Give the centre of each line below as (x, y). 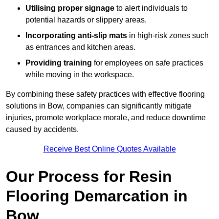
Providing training (59, 63)
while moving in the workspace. (80, 75)
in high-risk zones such (168, 36)
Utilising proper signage (70, 8)
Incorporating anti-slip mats (76, 36)
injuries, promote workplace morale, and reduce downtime (106, 118)
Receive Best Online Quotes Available (109, 149)
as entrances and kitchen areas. (80, 47)
